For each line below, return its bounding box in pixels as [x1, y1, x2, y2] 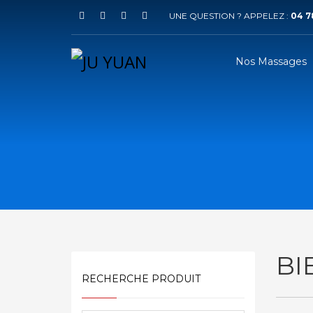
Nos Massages [235, 54, 307, 68]
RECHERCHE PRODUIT [82, 272, 201, 285]
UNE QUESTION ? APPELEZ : [169, 10, 291, 21]
